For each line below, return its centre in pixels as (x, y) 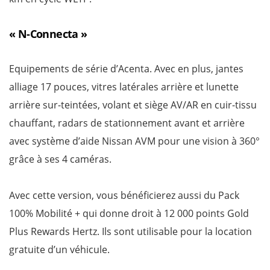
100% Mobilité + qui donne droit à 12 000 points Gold (129, 213)
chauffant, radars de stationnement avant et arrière (127, 123)
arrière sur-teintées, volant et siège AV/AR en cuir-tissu (133, 105)
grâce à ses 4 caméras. (60, 159)
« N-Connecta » (48, 33)
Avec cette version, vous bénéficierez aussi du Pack (124, 195)
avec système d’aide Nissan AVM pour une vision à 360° (134, 141)
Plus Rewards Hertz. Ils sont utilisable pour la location (130, 231)
